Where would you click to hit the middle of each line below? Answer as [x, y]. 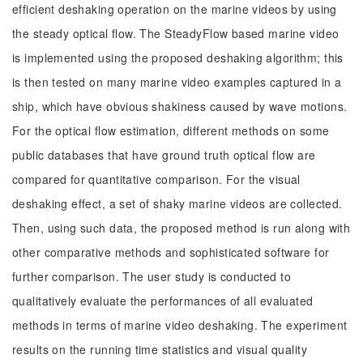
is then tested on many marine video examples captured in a [177, 82]
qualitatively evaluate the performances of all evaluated [163, 301]
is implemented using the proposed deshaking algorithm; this [178, 58]
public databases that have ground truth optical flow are [164, 155]
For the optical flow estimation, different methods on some [171, 130]
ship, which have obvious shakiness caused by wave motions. [180, 106]
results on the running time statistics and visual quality [160, 349]
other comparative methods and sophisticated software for [171, 252]
